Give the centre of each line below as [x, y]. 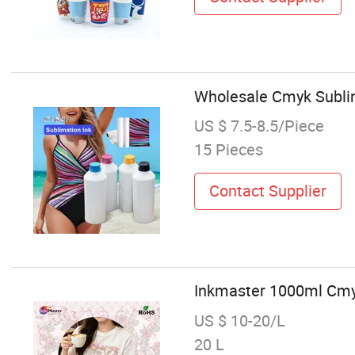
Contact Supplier [267, 191]
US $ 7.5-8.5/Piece [259, 125]
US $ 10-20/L [239, 320]
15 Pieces [228, 149]
